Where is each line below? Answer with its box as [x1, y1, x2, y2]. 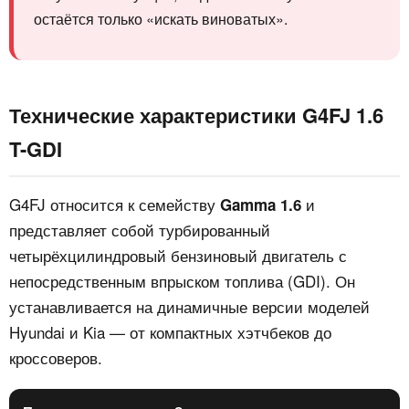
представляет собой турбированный [9, 218, 270, 242]
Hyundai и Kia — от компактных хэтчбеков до [9, 320, 331, 344]
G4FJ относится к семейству [9, 193, 220, 216]
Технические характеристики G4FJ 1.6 [9, 100, 383, 131]
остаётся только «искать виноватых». [34, 8, 288, 30]
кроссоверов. [9, 346, 102, 370]
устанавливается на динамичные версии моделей [9, 295, 370, 319]
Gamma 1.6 [220, 194, 301, 216]
